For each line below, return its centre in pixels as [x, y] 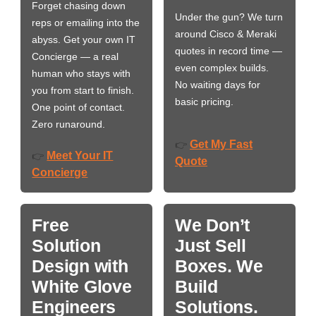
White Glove [82, 286]
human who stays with [81, 73]
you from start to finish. [83, 90]
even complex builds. [222, 67]
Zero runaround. [69, 124]
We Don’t [212, 225]
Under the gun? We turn [229, 17]
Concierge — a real [75, 56]
